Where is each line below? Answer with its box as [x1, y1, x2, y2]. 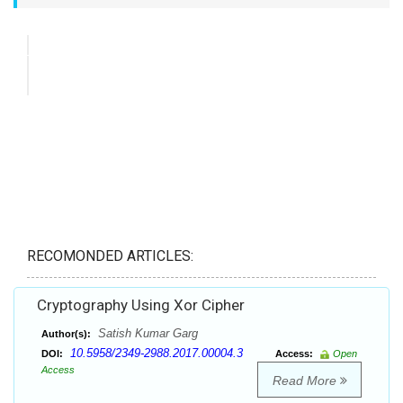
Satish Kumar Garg [94, 327, 198, 341]
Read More [272, 373, 340, 389]
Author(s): [41, 328, 91, 340]
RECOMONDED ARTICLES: [27, 247, 193, 265]
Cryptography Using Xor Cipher [37, 296, 245, 315]
